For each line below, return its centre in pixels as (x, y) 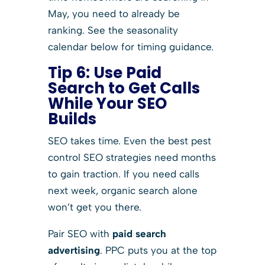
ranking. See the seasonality (113, 30)
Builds (72, 119)
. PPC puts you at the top (158, 250)
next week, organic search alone (122, 190)
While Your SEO (107, 103)
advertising (74, 250)
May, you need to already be (114, 13)
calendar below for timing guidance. (130, 46)
